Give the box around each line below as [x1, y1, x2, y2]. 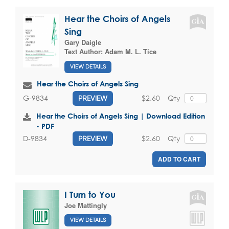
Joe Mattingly [64, 200, 107, 210]
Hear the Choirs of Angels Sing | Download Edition [36, 111, 205, 120]
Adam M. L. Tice [105, 46, 156, 56]
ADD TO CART [158, 154, 200, 164]
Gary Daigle [64, 37, 101, 47]
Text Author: [64, 46, 105, 56]
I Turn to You [64, 189, 116, 199]
